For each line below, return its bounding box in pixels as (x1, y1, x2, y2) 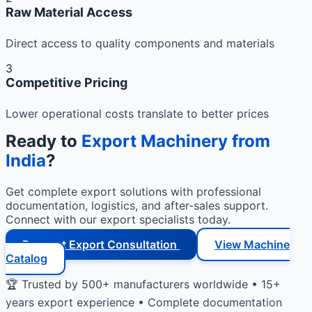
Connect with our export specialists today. (6, 212, 231, 226)
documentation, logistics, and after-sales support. (6, 198, 268, 212)
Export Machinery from (81, 130, 270, 151)
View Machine (214, 237, 290, 251)
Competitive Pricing (6, 75, 127, 91)
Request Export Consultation (22, 237, 180, 251)
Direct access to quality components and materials (6, 36, 274, 51)
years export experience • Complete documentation (6, 295, 282, 309)
